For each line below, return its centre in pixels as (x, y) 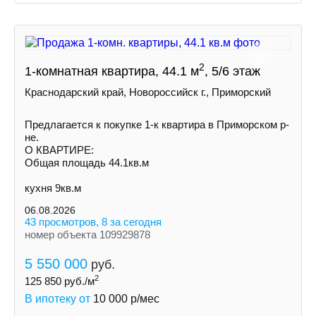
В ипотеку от (59, 299)
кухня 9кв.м (53, 188)
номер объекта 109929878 (87, 235)
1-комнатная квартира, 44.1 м (112, 71)
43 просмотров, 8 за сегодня (93, 222)
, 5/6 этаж (232, 71)
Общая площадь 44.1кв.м (87, 163)
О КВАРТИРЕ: (59, 150)
